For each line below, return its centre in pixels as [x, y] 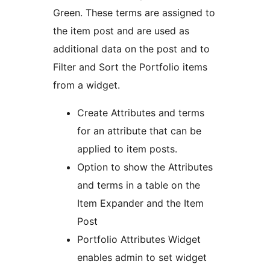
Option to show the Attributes [145, 167]
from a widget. [86, 85]
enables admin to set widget [142, 257]
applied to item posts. [127, 149]
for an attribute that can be [139, 130]
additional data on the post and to [131, 49]
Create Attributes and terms [141, 112]
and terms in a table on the [139, 185]
